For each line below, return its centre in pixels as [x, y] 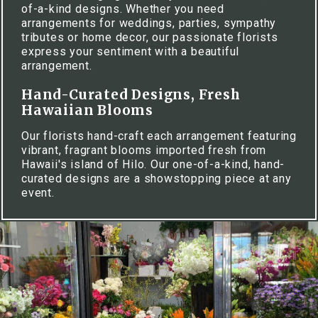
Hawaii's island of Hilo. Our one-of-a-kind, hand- [153, 164]
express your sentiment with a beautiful [131, 51]
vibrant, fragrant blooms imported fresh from [144, 150]
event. [40, 193]
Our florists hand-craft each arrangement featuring [159, 136]
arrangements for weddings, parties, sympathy [149, 23]
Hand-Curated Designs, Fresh [131, 95]
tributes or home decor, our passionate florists [150, 37]
